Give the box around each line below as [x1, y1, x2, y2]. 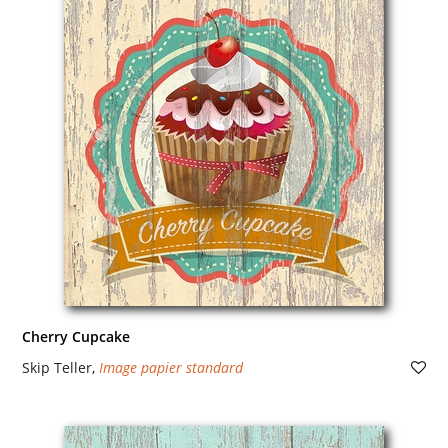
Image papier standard [98, 358, 243, 377]
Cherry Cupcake [21, 327, 130, 346]
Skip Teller [21, 358, 92, 377]
